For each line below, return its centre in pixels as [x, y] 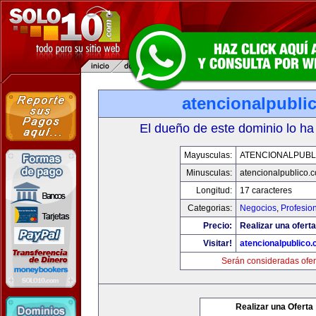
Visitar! [218, 243]
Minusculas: [209, 173]
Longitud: [214, 190]
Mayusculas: [208, 155]
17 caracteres [266, 190]
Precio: [218, 226]
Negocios [258, 208]
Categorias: [210, 208]
